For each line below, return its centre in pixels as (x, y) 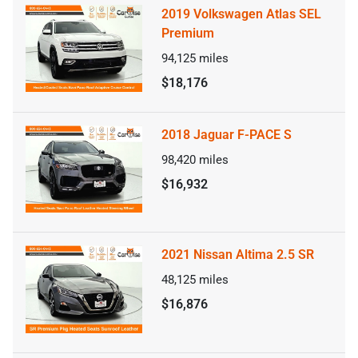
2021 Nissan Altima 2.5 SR (238, 255)
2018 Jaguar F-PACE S (227, 134)
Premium (188, 33)
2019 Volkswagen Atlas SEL (241, 14)
